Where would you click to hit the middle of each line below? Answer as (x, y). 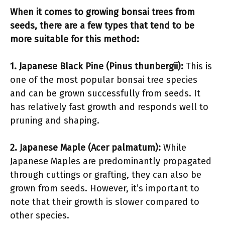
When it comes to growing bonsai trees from (102, 12)
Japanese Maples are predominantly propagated (111, 161)
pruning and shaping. (55, 121)
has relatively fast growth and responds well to (109, 107)
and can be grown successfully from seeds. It (105, 93)
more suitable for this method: (75, 39)
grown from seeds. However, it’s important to (105, 188)
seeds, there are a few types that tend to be (102, 26)
